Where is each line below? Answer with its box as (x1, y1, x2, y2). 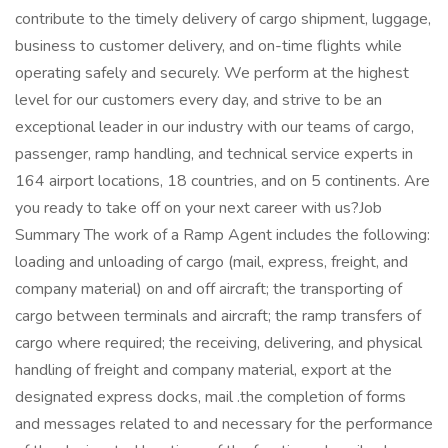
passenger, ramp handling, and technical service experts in (15, 143, 413, 165)
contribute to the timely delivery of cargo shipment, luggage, (15, 8, 431, 30)
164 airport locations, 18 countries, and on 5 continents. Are (15, 170, 430, 192)
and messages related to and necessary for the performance (15, 413, 433, 435)
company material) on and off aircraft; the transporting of (15, 278, 402, 300)
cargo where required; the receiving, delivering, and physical (15, 332, 422, 354)
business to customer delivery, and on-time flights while (15, 35, 402, 57)
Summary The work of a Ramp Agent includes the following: (15, 224, 430, 246)
